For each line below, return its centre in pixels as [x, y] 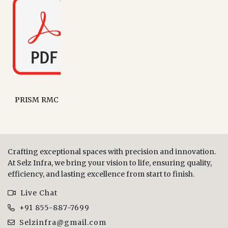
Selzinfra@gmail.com [61, 222]
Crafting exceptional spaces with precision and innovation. [112, 151]
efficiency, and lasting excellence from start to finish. [101, 174]
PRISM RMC [37, 99]
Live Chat [37, 193]
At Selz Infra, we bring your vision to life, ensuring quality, [110, 163]
